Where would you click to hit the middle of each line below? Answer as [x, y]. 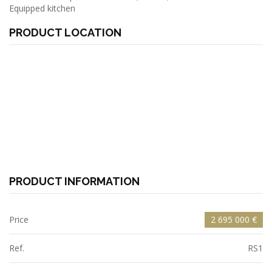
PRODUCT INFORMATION [74, 181]
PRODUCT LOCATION [65, 32]
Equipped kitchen [42, 8]
